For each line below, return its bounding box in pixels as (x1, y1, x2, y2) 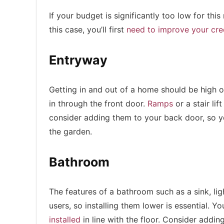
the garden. (49, 127, 92, 136)
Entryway (49, 52, 110, 67)
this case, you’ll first (49, 25, 126, 34)
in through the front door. (49, 99, 147, 108)
